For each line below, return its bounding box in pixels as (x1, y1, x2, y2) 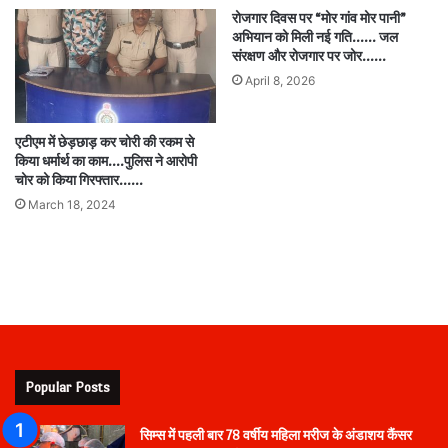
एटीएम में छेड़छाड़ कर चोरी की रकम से (15, 134, 194, 150)
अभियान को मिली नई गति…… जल (232, 30, 398, 46)
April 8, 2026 (245, 73, 315, 89)
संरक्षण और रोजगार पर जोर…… (232, 49, 386, 65)
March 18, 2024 (28, 196, 116, 212)
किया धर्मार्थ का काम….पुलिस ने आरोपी (15, 153, 197, 169)
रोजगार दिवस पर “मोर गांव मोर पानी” (232, 11, 406, 27)
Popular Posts (25, 378, 110, 395)
